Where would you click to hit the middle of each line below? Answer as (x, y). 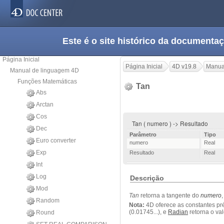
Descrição (147, 178)
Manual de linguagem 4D (44, 70)
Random (48, 200)
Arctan (45, 104)
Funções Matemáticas (47, 81)
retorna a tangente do (170, 196)
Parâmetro (143, 135)
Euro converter (56, 140)
